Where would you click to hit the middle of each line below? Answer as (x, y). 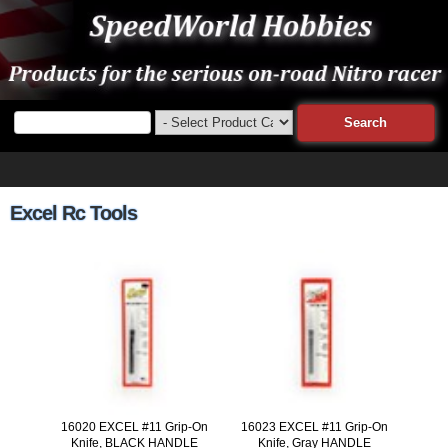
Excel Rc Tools (73, 213)
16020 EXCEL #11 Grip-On (135, 426)
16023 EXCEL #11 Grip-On (314, 426)
